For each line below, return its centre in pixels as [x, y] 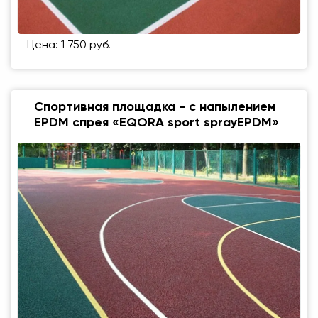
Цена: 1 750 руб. [69, 46]
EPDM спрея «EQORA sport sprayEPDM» [157, 123]
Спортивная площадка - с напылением [155, 108]
